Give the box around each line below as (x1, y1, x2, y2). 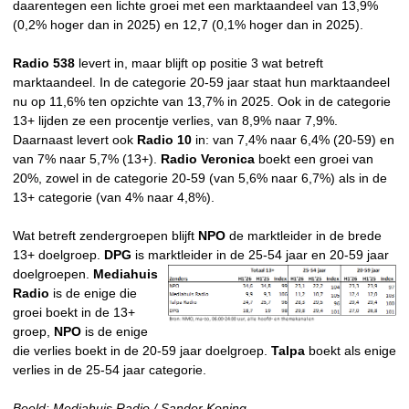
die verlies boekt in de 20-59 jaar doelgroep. (13, 343, 271, 359)
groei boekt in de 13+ (13, 305, 135, 320)
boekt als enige (305, 343, 396, 359)
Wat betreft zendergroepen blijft (13, 228, 198, 244)
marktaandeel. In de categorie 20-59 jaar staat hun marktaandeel (13, 75, 390, 90)
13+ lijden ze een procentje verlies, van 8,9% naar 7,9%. (13, 113, 338, 129)
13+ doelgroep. (13, 247, 104, 263)
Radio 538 (13, 56, 75, 71)
